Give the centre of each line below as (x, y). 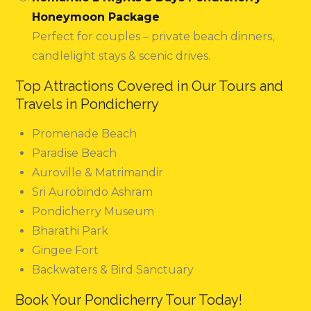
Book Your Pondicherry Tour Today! (129, 300)
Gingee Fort (66, 251)
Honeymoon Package (96, 17)
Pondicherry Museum (93, 212)
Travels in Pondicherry (87, 104)
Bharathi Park (70, 231)
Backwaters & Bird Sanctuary (113, 270)
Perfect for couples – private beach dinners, (153, 37)
